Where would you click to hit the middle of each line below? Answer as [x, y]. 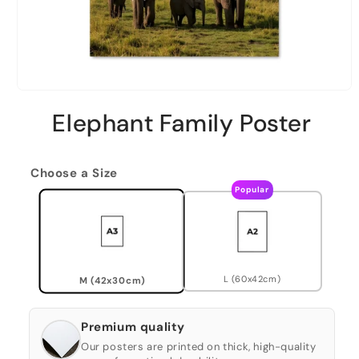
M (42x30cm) [112, 280]
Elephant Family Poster [182, 123]
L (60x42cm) [252, 278]
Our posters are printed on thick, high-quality [199, 346]
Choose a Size [74, 173]
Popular [252, 189]
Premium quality [133, 327]
